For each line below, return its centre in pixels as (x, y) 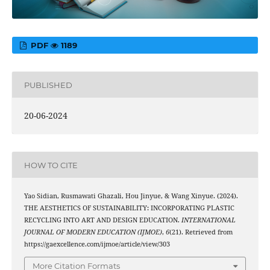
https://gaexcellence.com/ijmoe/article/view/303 (97, 244)
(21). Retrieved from (201, 232)
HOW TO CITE (51, 165)
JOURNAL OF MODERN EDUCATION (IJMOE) (93, 232)
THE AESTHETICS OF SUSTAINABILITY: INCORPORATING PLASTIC (129, 208)
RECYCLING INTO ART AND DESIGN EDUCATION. (102, 220)
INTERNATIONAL (208, 220)
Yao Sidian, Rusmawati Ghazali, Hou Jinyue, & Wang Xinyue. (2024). (131, 196)
